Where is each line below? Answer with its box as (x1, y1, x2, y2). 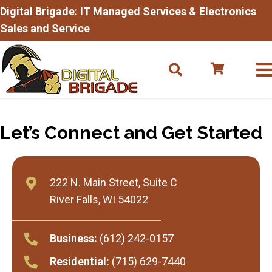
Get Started (161, 121, 262, 143)
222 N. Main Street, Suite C (50, 175, 177, 189)
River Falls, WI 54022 (50, 192, 148, 206)
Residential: (50, 254, 109, 268)
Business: (50, 231, 97, 245)
